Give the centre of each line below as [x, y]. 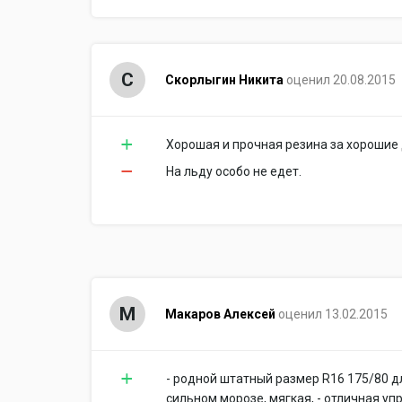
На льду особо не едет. [234, 171]
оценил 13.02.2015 [332, 314]
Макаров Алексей [220, 314]
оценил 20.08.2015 [341, 80]
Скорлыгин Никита [224, 80]
